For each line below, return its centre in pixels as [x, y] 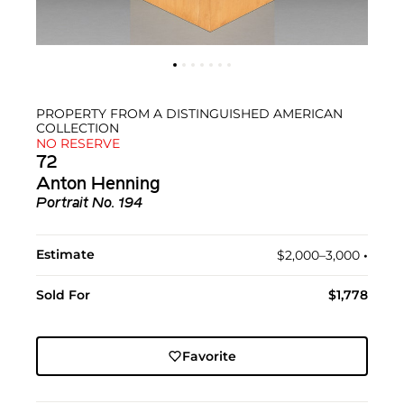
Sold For [63, 295]
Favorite [209, 356]
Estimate [65, 254]
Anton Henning [98, 185]
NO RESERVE [78, 143]
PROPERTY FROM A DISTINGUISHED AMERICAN [189, 114]
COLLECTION [78, 128]
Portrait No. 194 [89, 204]
